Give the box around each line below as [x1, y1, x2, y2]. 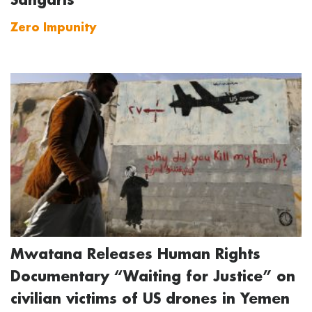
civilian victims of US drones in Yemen [10, 289, 290, 308]
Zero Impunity [10, 19, 96, 35]
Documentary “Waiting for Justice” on [10, 267, 295, 286]
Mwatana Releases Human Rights [10, 244, 260, 263]
